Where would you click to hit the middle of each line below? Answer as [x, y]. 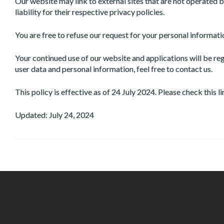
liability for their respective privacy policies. [90, 12]
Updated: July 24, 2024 [54, 115]
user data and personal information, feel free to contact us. [114, 69]
